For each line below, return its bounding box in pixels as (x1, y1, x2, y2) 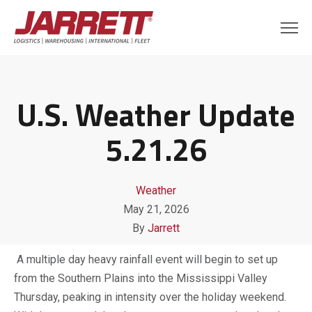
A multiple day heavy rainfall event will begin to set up (14, 252, 278, 266)
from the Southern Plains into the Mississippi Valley (14, 271, 267, 285)
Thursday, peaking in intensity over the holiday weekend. (14, 290, 286, 304)
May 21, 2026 (123, 203, 189, 216)
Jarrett (148, 221, 180, 235)
